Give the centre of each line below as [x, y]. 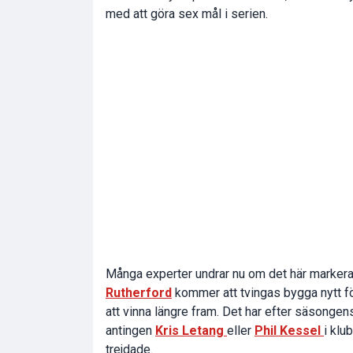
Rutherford [139, 292]
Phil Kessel [289, 330]
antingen [130, 330]
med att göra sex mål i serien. [187, 13]
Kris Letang [191, 330]
